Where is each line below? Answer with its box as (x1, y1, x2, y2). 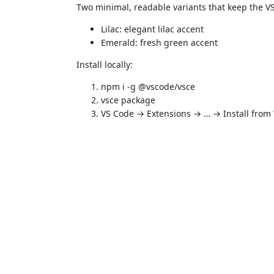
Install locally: (76, 59, 133, 70)
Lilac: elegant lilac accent (101, 23, 204, 35)
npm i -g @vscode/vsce (101, 81, 195, 92)
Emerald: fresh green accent (101, 37, 218, 48)
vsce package (101, 94, 155, 106)
